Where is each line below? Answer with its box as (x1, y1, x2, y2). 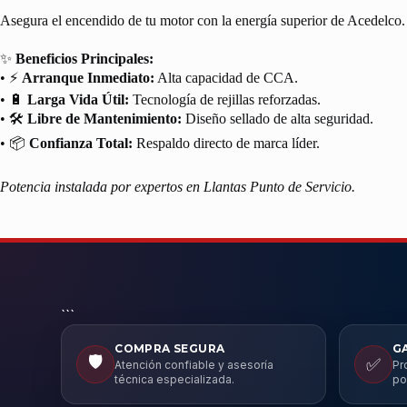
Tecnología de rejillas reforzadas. (129, 91, 321, 107)
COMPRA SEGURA (114, 342, 225, 355)
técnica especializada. (114, 372, 235, 386)
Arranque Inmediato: (22, 69, 154, 85)
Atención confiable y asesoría (114, 358, 274, 372)
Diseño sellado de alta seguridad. (182, 110, 373, 126)
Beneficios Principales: (15, 50, 154, 66)
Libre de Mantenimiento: (27, 110, 182, 126)
